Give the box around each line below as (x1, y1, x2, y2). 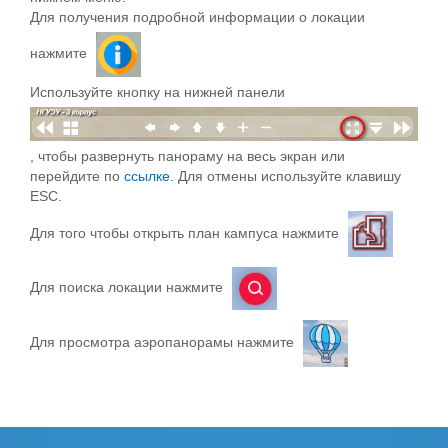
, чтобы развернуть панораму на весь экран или (30, 147, 345, 164)
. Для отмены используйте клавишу (170, 167, 401, 184)
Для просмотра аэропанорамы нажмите (30, 334, 298, 351)
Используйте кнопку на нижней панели (30, 83, 285, 100)
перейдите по (30, 167, 124, 184)
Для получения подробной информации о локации (30, 9, 365, 26)
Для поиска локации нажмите (30, 279, 227, 296)
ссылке (124, 167, 170, 184)
